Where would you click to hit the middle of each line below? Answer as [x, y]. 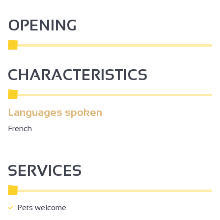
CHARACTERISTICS [78, 75]
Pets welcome [40, 207]
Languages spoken [55, 112]
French [20, 128]
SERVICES [45, 170]
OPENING [42, 25]
